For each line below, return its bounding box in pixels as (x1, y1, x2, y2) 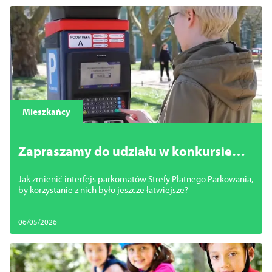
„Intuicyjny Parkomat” (18, 158, 152, 175)
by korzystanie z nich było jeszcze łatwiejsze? (18, 184, 188, 195)
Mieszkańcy (22, 105, 70, 117)
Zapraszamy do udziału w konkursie (18, 143, 232, 160)
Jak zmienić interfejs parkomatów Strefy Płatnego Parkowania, (18, 173, 253, 185)
